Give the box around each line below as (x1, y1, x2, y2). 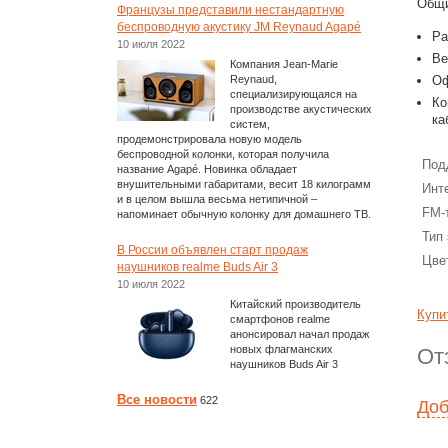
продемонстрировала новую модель (117, 133, 302, 145)
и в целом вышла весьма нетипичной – (117, 193, 317, 205)
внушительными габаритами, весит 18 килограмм (117, 178, 371, 190)
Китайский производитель (230, 298, 361, 310)
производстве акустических (230, 103, 372, 115)
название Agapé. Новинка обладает (117, 163, 297, 175)
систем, (230, 118, 270, 130)
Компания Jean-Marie (230, 58, 338, 70)
